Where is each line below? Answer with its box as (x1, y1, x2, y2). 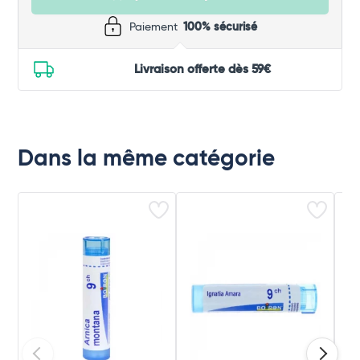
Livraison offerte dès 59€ (134, 63, 271, 76)
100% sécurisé (183, 22, 257, 34)
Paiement (129, 22, 181, 34)
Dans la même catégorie (18, 148, 276, 171)
